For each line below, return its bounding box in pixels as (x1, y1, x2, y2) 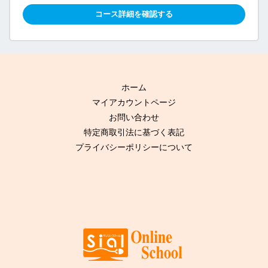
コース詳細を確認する (95, 8, 173, 19)
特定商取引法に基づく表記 (84, 126, 184, 138)
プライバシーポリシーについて (75, 141, 193, 153)
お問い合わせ (109, 111, 159, 123)
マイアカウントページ (92, 96, 176, 108)
